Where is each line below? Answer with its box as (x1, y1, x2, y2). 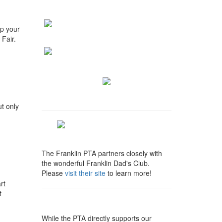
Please (41, 167, 65, 178)
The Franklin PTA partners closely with (41, 148, 162, 158)
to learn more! (105, 167, 152, 178)
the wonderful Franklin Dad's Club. (41, 158, 150, 168)
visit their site (64, 167, 106, 178)
